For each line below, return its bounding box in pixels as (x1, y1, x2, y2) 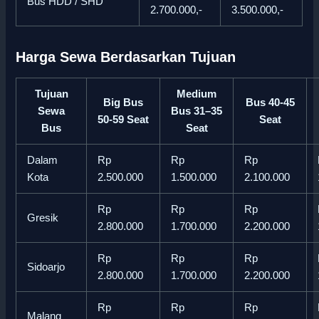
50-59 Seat (98, 114, 150, 126)
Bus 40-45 (245, 97, 295, 109)
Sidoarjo (27, 261, 66, 273)
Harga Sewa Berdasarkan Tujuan (16, 49, 236, 66)
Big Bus (103, 97, 144, 109)
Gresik (27, 212, 59, 224)
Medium (177, 88, 217, 100)
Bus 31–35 (171, 105, 223, 117)
